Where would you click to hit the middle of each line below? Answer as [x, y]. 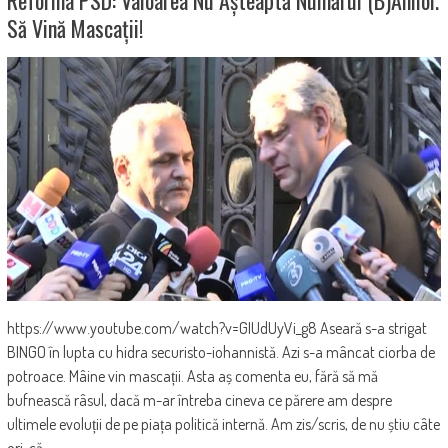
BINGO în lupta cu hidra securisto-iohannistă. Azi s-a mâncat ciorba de [220, 351]
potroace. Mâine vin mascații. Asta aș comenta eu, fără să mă [192, 375]
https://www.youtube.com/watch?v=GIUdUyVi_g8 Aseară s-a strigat [216, 327]
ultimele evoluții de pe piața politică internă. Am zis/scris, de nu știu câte [223, 423]
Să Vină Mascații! [74, 27]
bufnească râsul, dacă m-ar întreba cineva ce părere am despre [199, 399]
